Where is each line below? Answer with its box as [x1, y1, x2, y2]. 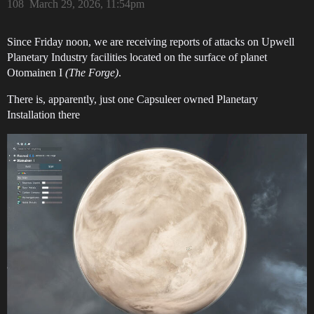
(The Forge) [65, 67, 118, 79]
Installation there [7, 109, 80, 121]
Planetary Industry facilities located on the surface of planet [7, 51, 267, 64]
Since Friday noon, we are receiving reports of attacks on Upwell [7, 36, 294, 48]
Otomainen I [7, 67, 65, 79]
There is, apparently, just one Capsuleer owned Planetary [7, 93, 258, 106]
